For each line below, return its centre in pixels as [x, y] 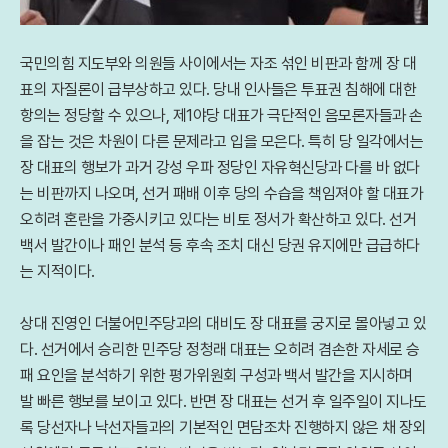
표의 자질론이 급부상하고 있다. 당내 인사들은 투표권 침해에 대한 [218, 89]
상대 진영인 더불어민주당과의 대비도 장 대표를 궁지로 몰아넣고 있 [223, 323]
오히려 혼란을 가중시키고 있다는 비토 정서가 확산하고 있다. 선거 [218, 219]
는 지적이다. [57, 271]
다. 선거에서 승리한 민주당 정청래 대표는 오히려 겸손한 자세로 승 [220, 349]
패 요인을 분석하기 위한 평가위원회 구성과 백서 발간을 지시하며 [216, 375]
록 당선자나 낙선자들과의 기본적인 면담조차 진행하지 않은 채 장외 [223, 427]
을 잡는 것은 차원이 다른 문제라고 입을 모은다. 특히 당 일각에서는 [221, 141]
